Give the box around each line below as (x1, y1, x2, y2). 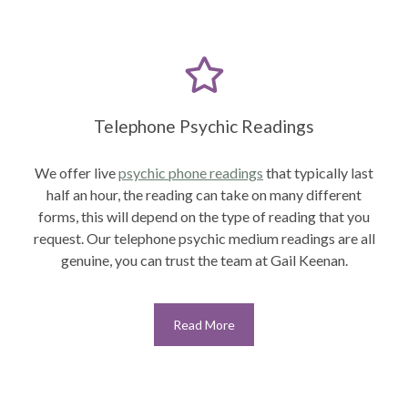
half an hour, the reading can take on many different (46, 185, 362, 203)
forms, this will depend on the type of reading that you (38, 207, 370, 225)
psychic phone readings (118, 163, 263, 181)
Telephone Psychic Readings (94, 115, 314, 137)
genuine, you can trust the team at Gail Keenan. (60, 250, 348, 269)
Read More (173, 316, 235, 332)
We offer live (35, 163, 118, 181)
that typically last (263, 163, 373, 181)
